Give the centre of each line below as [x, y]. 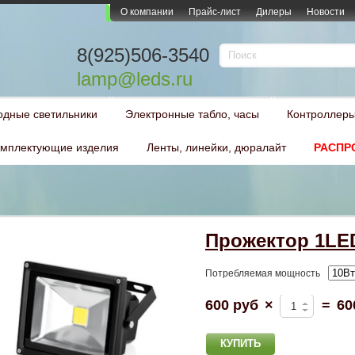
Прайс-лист [215, 12]
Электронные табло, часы [192, 114]
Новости [326, 12]
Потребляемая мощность [262, 273]
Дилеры [274, 12]
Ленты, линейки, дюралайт [216, 147]
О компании [147, 12]
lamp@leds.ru [135, 79]
